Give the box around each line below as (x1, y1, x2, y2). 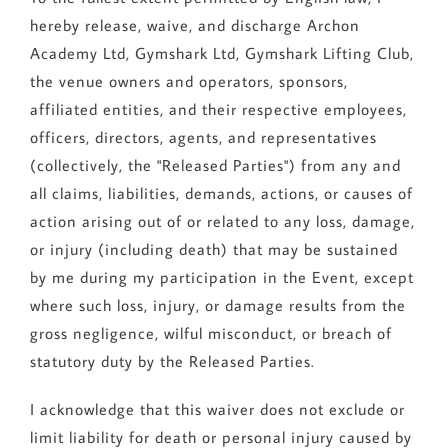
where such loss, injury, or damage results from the (29, 295, 406, 316)
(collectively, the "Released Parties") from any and (29, 155, 401, 176)
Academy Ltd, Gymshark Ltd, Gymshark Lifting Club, (29, 43, 414, 64)
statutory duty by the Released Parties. (29, 351, 315, 372)
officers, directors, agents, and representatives (29, 127, 377, 148)
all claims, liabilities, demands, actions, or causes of (29, 183, 413, 204)
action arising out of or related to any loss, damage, (29, 211, 415, 232)
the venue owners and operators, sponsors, (29, 71, 348, 92)
